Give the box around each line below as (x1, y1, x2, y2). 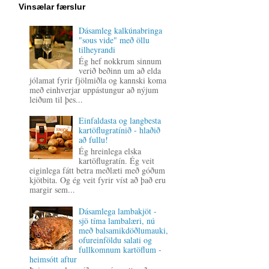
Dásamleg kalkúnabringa (79, 24, 163, 36)
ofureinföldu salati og (79, 234, 153, 246)
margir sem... (29, 183, 75, 195)
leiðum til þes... (29, 93, 83, 105)
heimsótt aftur (29, 253, 77, 265)
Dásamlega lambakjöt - (79, 205, 157, 217)
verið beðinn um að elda (79, 64, 162, 76)
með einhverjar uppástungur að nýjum (29, 83, 159, 95)
